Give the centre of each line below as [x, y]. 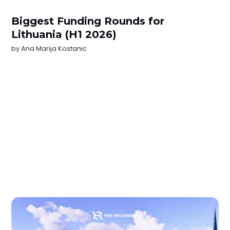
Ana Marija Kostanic [54, 49]
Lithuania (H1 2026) [64, 35]
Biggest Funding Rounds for [88, 21]
